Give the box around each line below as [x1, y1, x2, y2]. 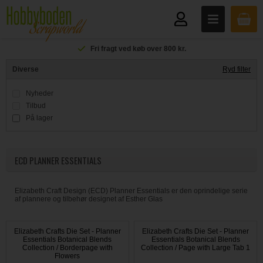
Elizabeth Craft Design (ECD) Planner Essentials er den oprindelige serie [15, 187, 248, 195]
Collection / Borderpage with [22, 244, 113, 252]
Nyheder [26, 89, 53, 97]
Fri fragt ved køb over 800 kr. [90, 45, 186, 53]
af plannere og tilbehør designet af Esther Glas [15, 195, 163, 203]
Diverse [12, 65, 39, 73]
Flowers [55, 252, 80, 260]
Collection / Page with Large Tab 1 [141, 244, 251, 252]
